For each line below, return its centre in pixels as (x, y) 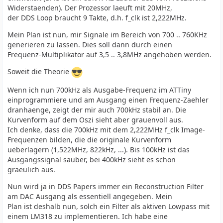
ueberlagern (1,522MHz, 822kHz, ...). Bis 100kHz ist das (99, 150)
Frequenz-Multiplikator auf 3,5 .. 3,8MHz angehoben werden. (110, 55)
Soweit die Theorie (40, 72)
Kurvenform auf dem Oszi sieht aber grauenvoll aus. (96, 120)
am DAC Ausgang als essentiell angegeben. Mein (90, 196)
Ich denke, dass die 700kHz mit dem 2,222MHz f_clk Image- (107, 130)
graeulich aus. (32, 169)
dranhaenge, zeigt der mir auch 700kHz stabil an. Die (97, 110)
